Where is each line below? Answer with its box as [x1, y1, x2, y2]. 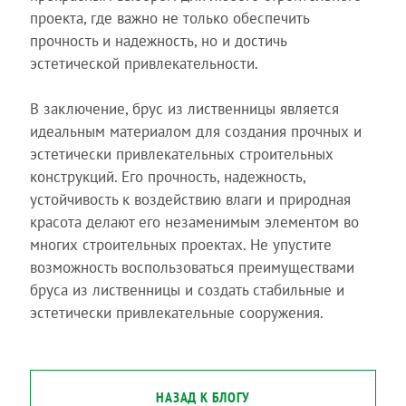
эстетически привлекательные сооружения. [29, 303, 324, 323]
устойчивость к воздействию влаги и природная [29, 189, 351, 209]
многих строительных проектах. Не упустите [29, 235, 332, 255]
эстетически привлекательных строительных [29, 144, 333, 164]
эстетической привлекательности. [29, 53, 258, 73]
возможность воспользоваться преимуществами [29, 257, 354, 277]
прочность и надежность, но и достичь [29, 30, 286, 51]
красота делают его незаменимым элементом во [29, 212, 359, 232]
